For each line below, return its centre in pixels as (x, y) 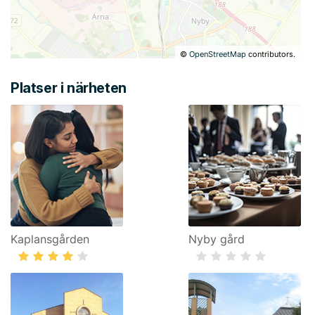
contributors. (271, 54)
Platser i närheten (69, 88)
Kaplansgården (50, 239)
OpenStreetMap (218, 54)
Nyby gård (217, 239)
